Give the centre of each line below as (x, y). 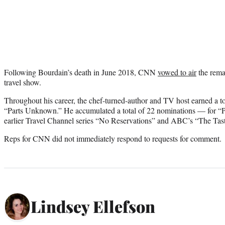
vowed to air (177, 72)
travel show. (23, 82)
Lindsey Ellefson (93, 206)
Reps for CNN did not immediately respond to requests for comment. (113, 138)
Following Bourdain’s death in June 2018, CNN (81, 72)
